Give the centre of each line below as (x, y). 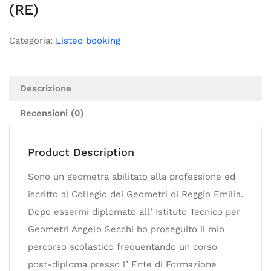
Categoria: (32, 41)
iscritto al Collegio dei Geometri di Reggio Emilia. (135, 194)
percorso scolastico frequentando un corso (122, 247)
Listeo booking (88, 41)
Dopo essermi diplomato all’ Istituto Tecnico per (134, 212)
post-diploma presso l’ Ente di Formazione (122, 264)
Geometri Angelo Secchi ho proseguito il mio (126, 229)
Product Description (81, 152)
